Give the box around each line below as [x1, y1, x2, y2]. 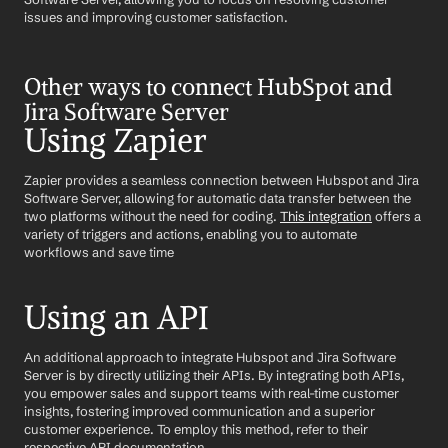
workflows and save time [24, 244, 174, 260]
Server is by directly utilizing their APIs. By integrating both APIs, [24, 367, 404, 383]
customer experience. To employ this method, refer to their [24, 421, 368, 437]
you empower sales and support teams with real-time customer [24, 385, 399, 401]
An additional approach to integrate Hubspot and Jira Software [24, 349, 396, 365]
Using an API [24, 298, 209, 338]
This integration [280, 208, 372, 224]
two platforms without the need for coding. [24, 208, 280, 224]
